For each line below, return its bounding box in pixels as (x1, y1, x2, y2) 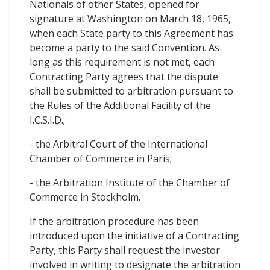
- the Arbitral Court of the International (30, 137, 207, 151)
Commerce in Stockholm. (30, 190, 140, 204)
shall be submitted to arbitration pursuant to (30, 84, 233, 98)
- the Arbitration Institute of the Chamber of (30, 175, 230, 189)
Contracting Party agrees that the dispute (30, 69, 218, 83)
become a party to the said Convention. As (30, 40, 219, 54)
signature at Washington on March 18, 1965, (30, 11, 231, 25)
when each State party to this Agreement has (30, 26, 233, 40)
